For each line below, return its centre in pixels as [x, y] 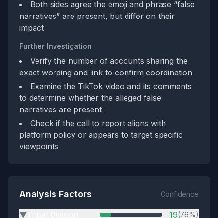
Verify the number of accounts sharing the [109, 61]
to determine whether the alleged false [90, 98]
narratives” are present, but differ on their [97, 16]
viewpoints [39, 146]
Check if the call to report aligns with [98, 123]
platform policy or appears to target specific [101, 135]
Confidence [180, 194]
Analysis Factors [55, 194]
